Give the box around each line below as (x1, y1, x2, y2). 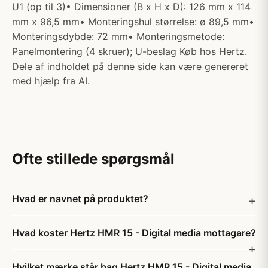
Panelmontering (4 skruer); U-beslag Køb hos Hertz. (12, 45, 247, 57)
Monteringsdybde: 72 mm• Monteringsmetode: (12, 31, 224, 42)
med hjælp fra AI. (12, 75, 90, 87)
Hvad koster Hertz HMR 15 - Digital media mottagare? (12, 227, 256, 239)
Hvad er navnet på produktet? (12, 193, 148, 205)
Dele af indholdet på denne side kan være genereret (12, 60, 248, 72)
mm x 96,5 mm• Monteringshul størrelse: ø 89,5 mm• (12, 16, 254, 28)
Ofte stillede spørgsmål (12, 150, 175, 167)
